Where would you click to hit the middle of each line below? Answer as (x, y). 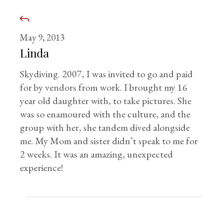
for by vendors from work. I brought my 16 (104, 87)
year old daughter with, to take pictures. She (106, 101)
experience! (42, 167)
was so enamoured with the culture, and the (105, 114)
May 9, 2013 (42, 37)
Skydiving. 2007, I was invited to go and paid (107, 74)
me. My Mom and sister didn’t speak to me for (109, 141)
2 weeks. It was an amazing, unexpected (97, 154)
